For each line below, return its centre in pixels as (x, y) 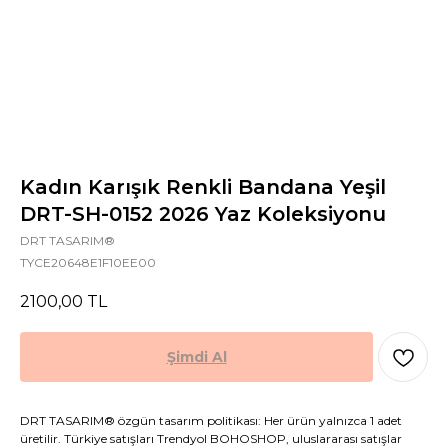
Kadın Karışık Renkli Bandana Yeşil (203, 186)
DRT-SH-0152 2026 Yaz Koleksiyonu (203, 213)
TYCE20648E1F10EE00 (88, 262)
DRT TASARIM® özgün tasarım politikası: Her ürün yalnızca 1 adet (211, 421)
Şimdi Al (196, 357)
